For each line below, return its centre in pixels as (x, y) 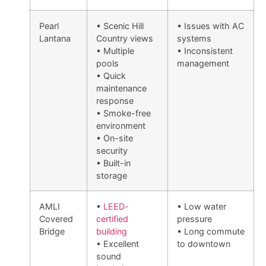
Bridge (52, 231)
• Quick (111, 75)
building (112, 231)
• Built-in (113, 163)
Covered (56, 218)
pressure (194, 218)
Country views (125, 38)
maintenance (121, 88)
